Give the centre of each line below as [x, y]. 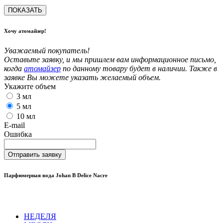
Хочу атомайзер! [25, 31]
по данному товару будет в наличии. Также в [139, 68]
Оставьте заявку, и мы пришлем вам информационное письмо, [110, 59]
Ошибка [18, 134]
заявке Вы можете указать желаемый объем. [82, 77]
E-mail [14, 125]
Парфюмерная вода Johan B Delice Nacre [56, 175]
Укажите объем [30, 86]
